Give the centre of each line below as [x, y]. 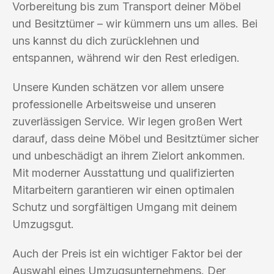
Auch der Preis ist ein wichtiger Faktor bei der [127, 253]
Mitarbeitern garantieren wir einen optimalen [123, 190]
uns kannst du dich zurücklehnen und [106, 40]
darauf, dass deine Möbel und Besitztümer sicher [135, 138]
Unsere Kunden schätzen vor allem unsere [118, 87]
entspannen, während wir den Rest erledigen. [126, 57]
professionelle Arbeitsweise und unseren [114, 104]
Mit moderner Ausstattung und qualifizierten [123, 172]
